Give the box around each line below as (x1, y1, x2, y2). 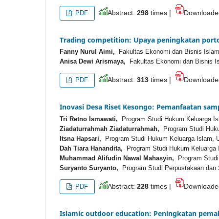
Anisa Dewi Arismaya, (60, 58, 126, 66)
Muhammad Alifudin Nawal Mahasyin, (60, 154, 174, 162)
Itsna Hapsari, (60, 135, 101, 143)
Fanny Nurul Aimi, (60, 48, 115, 56)
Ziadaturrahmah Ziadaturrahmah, (60, 125, 159, 133)
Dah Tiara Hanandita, (60, 145, 123, 153)
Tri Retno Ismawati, (60, 115, 118, 123)
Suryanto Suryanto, (60, 164, 118, 172)
